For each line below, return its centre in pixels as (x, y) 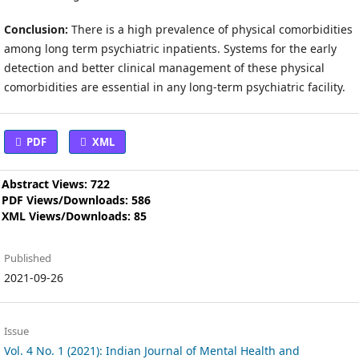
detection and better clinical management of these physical (164, 68)
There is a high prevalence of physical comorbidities (212, 30)
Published (27, 258)
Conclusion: (37, 30)
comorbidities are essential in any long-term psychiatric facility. (174, 87)
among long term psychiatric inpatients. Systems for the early (170, 49)
